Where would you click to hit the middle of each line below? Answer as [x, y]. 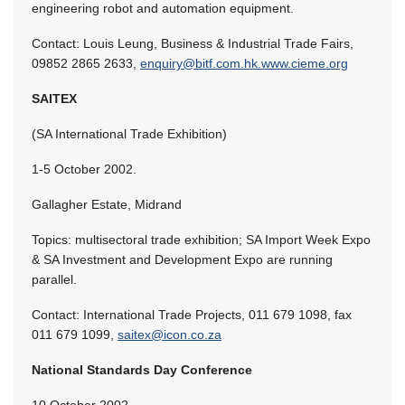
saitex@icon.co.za [170, 334]
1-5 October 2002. [84, 169]
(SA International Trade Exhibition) [129, 133]
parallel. [54, 279]
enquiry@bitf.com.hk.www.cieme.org [244, 63]
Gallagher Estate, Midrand [107, 204]
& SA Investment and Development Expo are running [182, 259]
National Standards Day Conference [142, 369]
